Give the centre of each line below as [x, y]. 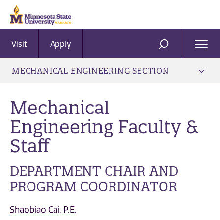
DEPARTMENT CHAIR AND [94, 171]
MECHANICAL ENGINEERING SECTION [91, 71]
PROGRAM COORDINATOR [94, 187]
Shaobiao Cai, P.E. [43, 209]
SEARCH [179, 48]
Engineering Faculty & [104, 126]
